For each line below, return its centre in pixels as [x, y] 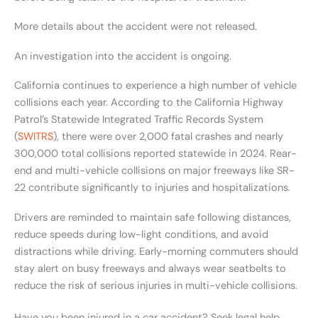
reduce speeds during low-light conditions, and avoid [141, 234]
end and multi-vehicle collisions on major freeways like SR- [154, 171]
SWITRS [35, 137]
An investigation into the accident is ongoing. [123, 56]
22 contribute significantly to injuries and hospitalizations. [152, 188]
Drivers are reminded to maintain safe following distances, [153, 217]
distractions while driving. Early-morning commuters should [156, 251]
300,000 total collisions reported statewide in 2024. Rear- [155, 154]
